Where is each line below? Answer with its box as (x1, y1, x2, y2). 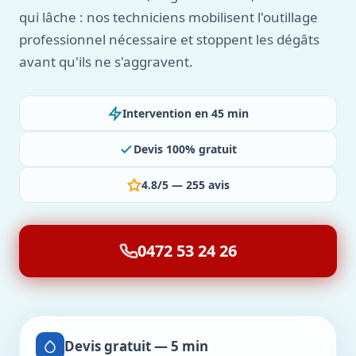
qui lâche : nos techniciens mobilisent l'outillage (19, 8, 318, 26)
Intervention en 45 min (122, 106, 249, 121)
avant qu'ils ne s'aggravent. (19, 52, 193, 71)
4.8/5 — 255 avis (141, 177, 230, 192)
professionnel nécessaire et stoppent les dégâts (19, 30, 319, 48)
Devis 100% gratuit (133, 141, 237, 157)
